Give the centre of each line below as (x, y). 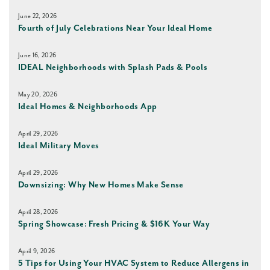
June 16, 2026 (37, 56)
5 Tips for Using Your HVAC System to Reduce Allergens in (134, 264)
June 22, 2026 (38, 17)
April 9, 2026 (37, 252)
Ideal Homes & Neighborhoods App (88, 107)
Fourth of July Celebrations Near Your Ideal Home (115, 29)
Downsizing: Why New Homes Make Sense (101, 185)
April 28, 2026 (38, 212)
